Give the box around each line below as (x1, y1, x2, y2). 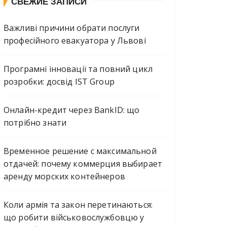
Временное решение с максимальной (4, 145, 157, 157)
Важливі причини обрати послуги (4, 22, 140, 33)
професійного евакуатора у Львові (4, 34, 146, 46)
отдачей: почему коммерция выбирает (4, 158, 163, 169)
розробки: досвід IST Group (4, 75, 115, 87)
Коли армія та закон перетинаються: (4, 199, 153, 210)
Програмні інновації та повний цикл (4, 63, 153, 74)
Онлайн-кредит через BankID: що (4, 104, 140, 116)
